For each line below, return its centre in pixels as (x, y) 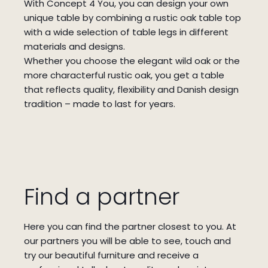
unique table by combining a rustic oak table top (133, 18)
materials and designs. (74, 47)
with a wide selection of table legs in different (126, 32)
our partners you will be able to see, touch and (127, 240)
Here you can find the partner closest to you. (125, 226)
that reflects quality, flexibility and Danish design (131, 90)
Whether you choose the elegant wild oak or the (132, 61)
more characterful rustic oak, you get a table (124, 75)
